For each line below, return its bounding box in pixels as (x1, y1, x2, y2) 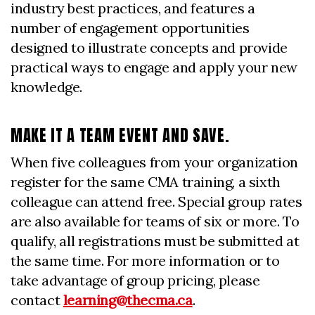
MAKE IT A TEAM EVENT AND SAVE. (11, 124, 233, 147)
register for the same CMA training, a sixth (11, 173, 281, 191)
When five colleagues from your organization (11, 153, 298, 171)
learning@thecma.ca (63, 291, 193, 309)
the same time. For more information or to (11, 252, 280, 269)
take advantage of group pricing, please (11, 271, 260, 289)
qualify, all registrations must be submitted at (11, 232, 300, 250)
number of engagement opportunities (11, 19, 250, 37)
